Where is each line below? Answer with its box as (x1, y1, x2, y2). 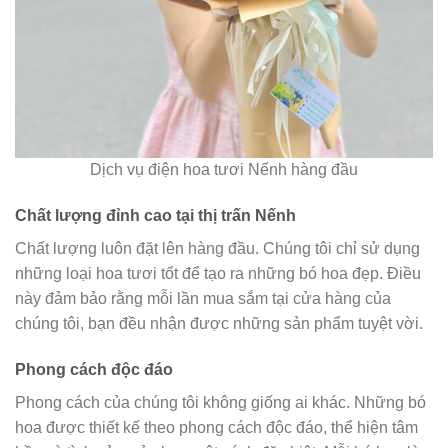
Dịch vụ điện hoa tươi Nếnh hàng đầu (90, 161, 358, 179)
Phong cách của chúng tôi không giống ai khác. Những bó (15, 393, 426, 411)
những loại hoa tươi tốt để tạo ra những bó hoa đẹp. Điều (15, 265, 421, 283)
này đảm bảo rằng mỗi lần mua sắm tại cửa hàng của (15, 290, 391, 308)
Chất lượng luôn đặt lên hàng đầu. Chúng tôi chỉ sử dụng (15, 240, 420, 258)
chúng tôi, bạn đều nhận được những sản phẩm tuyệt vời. (15, 315, 423, 333)
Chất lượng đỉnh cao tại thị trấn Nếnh (15, 207, 296, 225)
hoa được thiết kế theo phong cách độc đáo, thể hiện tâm (15, 418, 418, 436)
